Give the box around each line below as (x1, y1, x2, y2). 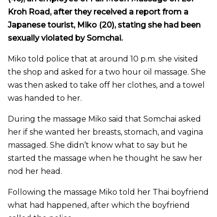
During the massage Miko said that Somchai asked (8, 114, 201, 124)
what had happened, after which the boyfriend (8, 200, 190, 210)
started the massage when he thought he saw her (8, 153, 202, 163)
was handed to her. (8, 93, 82, 103)
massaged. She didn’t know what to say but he (8, 140, 187, 150)
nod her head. (8, 166, 62, 176)
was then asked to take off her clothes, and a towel (8, 80, 205, 90)
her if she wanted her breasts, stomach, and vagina (8, 127, 203, 137)
